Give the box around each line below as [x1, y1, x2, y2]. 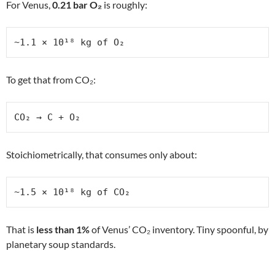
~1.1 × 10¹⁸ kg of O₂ [14, 36, 125, 48]
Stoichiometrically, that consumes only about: [6, 148, 197, 160]
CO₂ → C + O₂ [14, 111, 80, 123]
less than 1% [36, 223, 90, 235]
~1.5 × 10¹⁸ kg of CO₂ [14, 186, 130, 198]
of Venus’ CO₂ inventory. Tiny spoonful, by [90, 223, 268, 235]
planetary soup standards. [6, 238, 115, 250]
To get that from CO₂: [6, 73, 96, 85]
